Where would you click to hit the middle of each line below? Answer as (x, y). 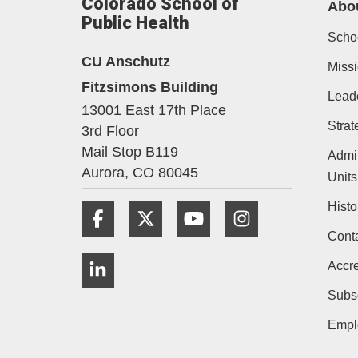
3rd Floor (110, 131)
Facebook (154, 209)
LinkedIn (150, 261)
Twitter (192, 209)
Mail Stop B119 (130, 152)
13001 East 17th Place (154, 111)
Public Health (135, 23)
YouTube (247, 209)
